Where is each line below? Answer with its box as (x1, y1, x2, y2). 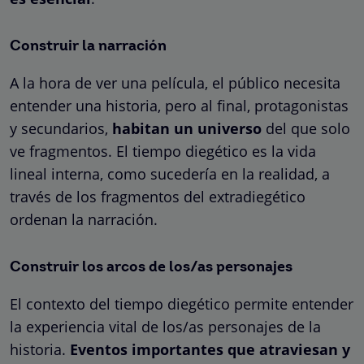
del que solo (262, 118, 350, 138)
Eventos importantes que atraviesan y (70, 339, 350, 359)
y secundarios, (10, 118, 112, 138)
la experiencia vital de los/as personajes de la (10, 316, 321, 336)
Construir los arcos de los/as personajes (10, 259, 292, 275)
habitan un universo (112, 118, 262, 138)
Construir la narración (10, 38, 167, 54)
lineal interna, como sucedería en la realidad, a (10, 163, 330, 184)
